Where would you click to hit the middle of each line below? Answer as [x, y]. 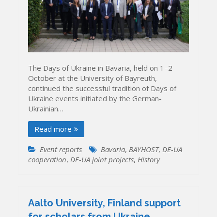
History [149, 160]
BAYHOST [144, 149]
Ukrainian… [46, 109]
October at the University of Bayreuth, [93, 78]
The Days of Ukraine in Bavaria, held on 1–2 [101, 68]
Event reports [61, 149]
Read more [53, 129]
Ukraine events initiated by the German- [95, 99]
